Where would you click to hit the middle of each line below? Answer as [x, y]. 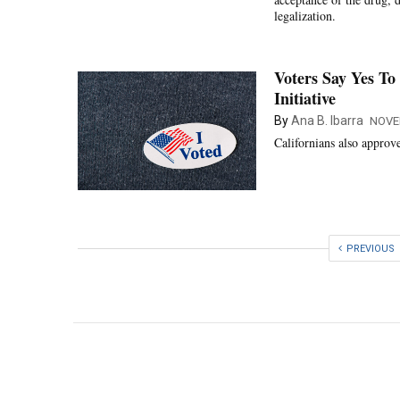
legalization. [305, 16]
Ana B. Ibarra [327, 120]
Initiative [305, 98]
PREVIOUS [371, 248]
